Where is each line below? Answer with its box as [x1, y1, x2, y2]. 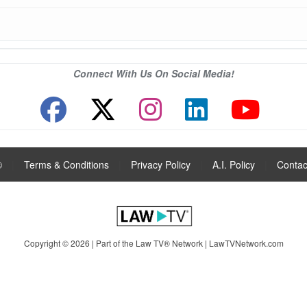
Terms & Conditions [24, 158, 109, 171]
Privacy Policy [131, 158, 191, 171]
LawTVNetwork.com [208, 236, 284, 249]
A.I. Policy [212, 158, 255, 171]
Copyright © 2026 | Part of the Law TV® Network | [23, 236, 209, 249]
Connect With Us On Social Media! [73, 66, 234, 80]
